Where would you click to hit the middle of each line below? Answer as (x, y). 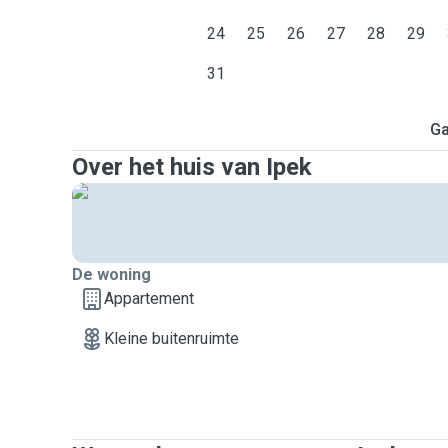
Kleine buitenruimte (171, 338)
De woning (111, 274)
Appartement (149, 298)
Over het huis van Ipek (192, 167)
